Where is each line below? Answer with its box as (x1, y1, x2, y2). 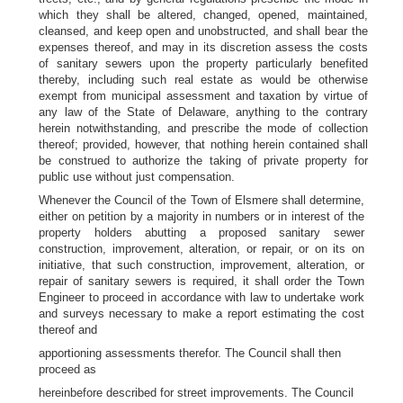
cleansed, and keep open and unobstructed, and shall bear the (39, 24, 368, 38)
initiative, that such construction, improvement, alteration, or (39, 258, 364, 272)
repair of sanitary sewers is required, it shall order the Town (39, 274, 364, 288)
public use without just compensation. (39, 170, 236, 184)
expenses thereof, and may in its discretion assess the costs (39, 40, 368, 54)
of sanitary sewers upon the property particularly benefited (39, 57, 368, 70)
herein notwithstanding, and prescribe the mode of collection (39, 121, 368, 135)
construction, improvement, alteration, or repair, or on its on (39, 242, 364, 255)
